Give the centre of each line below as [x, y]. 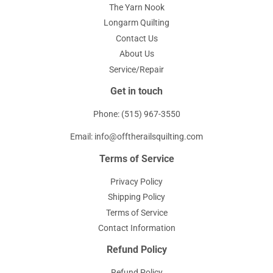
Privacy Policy [136, 181]
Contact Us [136, 38]
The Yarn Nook [136, 7]
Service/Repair [136, 69]
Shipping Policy [136, 197]
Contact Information [136, 228]
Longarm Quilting [136, 23]
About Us [136, 54]
